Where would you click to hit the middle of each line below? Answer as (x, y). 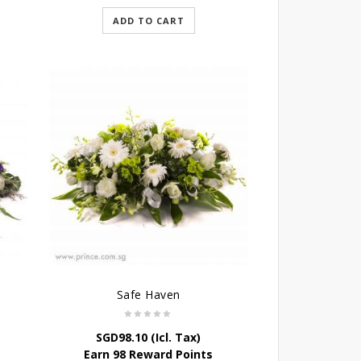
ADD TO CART (148, 21)
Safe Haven (148, 295)
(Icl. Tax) (174, 337)
